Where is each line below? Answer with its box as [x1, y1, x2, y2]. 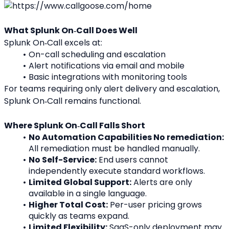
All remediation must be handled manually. [29, 143, 200, 155]
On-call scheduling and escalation [28, 49, 166, 61]
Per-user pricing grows [107, 199, 202, 211]
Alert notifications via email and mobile [28, 60, 185, 72]
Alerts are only [131, 176, 192, 189]
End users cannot [96, 154, 168, 166]
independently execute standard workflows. [29, 165, 205, 177]
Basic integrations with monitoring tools [28, 71, 187, 83]
